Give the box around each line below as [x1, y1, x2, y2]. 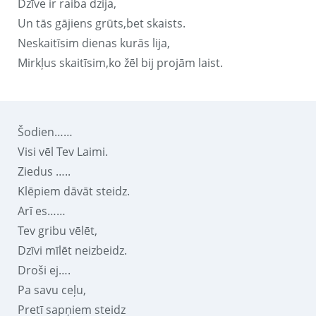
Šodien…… [18, 123, 73, 140]
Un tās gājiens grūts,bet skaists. [18, 15, 186, 31]
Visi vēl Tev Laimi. [18, 143, 108, 159]
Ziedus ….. [18, 163, 71, 179]
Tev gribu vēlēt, [18, 222, 97, 238]
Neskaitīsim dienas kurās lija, [18, 35, 170, 51]
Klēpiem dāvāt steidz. [18, 183, 130, 199]
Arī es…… [18, 202, 66, 219]
